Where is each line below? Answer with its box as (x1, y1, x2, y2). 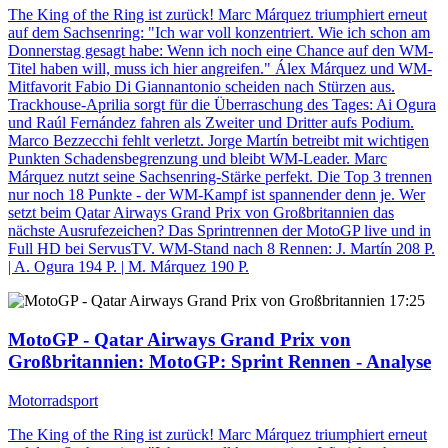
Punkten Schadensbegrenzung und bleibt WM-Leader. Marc (8, 150, 387, 168)
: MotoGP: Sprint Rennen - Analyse (138, 351, 431, 373)
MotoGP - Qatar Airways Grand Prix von (8, 329, 351, 351)
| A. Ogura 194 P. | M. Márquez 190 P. (8, 258, 249, 276)
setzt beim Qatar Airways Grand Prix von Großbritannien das (8, 204, 394, 222)
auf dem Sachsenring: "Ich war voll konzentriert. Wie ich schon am (8, 24, 430, 42)
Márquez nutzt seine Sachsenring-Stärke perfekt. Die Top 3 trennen (8, 168, 432, 186)
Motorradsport (8, 391, 98, 409)
